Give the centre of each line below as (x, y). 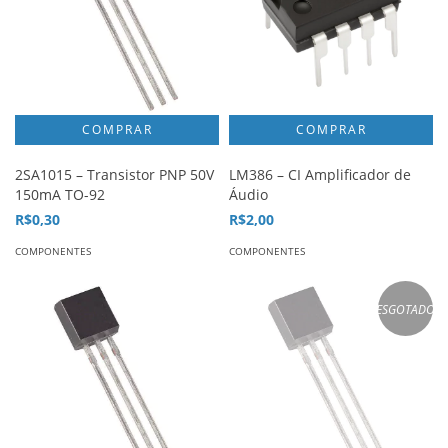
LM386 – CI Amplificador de (320, 174)
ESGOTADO (405, 308)
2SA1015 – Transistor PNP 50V (114, 174)
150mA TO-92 (60, 194)
